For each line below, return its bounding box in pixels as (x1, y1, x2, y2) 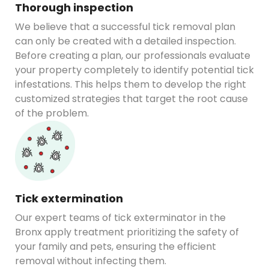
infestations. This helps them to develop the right (15, 77, 246, 91)
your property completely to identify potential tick (15, 62, 254, 77)
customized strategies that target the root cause (15, 91, 248, 106)
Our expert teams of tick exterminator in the (15, 210, 226, 225)
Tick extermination (15, 190, 123, 206)
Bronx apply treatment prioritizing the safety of (15, 225, 239, 239)
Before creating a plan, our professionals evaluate (15, 48, 250, 62)
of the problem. (15, 106, 89, 120)
